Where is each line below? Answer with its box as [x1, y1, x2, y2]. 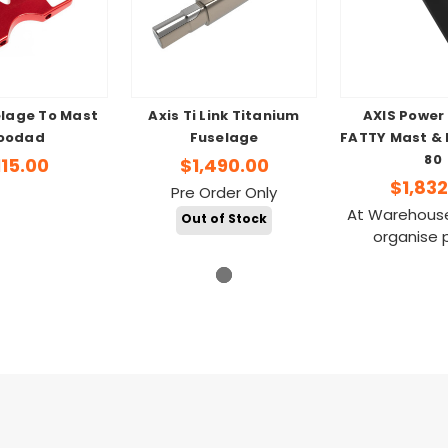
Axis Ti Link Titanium [148, 106, 300, 129]
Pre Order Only [171, 181, 277, 207]
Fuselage [189, 128, 259, 151]
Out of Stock [181, 210, 267, 231]
